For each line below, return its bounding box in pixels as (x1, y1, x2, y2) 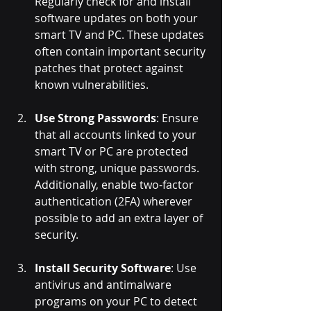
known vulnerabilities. (35, 77, 149, 93)
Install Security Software (35, 260, 171, 276)
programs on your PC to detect (35, 294, 200, 310)
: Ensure (156, 110, 201, 126)
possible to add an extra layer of (35, 210, 205, 226)
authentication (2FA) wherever (35, 194, 195, 210)
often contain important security (35, 44, 208, 60)
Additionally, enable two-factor (35, 177, 196, 193)
